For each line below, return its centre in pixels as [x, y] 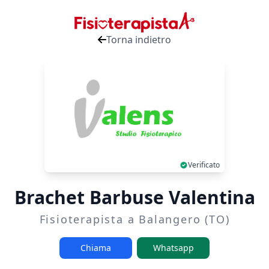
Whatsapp [173, 247]
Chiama [96, 247]
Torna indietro [139, 40]
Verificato [204, 165]
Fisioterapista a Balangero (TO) [134, 219]
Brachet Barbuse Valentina [134, 197]
